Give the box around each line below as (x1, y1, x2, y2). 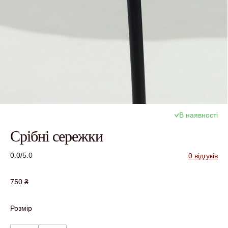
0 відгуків (188, 151, 218, 160)
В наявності (179, 111, 218, 120)
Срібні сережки (10, 127, 103, 145)
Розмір (10, 204, 32, 212)
